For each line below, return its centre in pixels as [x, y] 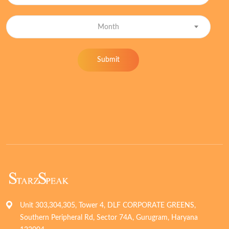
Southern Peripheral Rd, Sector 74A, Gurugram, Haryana [109, 217]
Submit [108, 60]
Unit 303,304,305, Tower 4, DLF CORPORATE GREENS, [108, 205]
